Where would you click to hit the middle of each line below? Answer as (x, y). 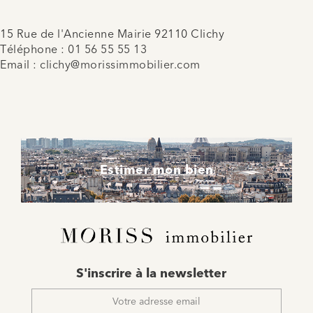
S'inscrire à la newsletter (151, 274)
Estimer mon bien (156, 170)
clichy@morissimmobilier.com (120, 66)
